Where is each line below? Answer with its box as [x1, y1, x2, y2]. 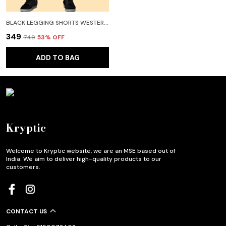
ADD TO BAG [35, 53, 80, 63]
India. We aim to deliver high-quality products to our [6, 155, 161, 163]
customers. [6, 163, 40, 172]
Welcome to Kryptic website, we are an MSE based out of [6, 147, 176, 155]
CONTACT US [6, 207, 47, 216]
